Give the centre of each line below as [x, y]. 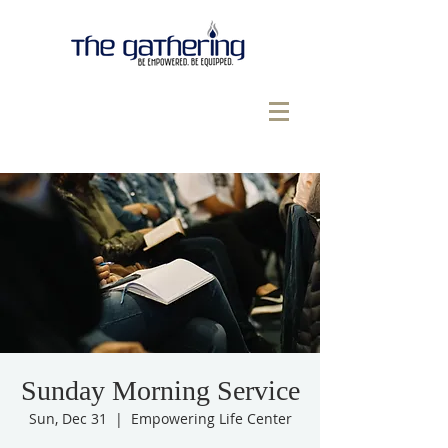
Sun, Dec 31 [67, 418]
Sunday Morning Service [160, 390]
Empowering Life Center [211, 418]
